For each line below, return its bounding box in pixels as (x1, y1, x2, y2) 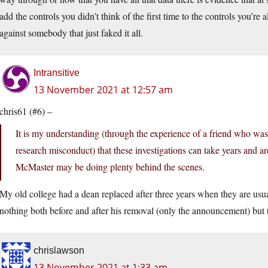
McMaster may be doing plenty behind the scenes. (16, 160, 205, 173)
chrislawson (33, 245, 84, 256)
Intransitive (33, 68, 80, 78)
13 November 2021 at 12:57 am (33, 83, 173, 97)
